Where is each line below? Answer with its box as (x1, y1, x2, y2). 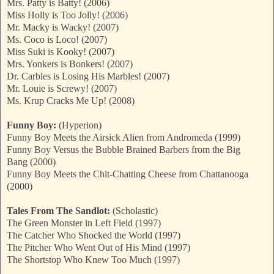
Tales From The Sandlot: (7, 206, 110, 217)
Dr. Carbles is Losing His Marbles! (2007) (7, 71, 169, 82)
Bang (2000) (7, 157, 56, 168)
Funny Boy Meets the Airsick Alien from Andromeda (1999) (7, 132, 240, 143)
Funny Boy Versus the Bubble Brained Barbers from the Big (7, 144, 240, 155)
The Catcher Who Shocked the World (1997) (7, 230, 180, 241)
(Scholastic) (110, 206, 158, 217)
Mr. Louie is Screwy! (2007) (7, 83, 117, 94)
